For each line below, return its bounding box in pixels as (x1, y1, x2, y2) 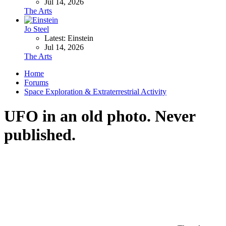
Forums (24, 78, 48, 87)
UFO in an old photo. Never (4, 107, 195, 126)
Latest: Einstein (44, 33, 93, 42)
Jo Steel (24, 24, 49, 33)
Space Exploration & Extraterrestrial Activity (24, 87, 166, 96)
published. (4, 126, 76, 144)
